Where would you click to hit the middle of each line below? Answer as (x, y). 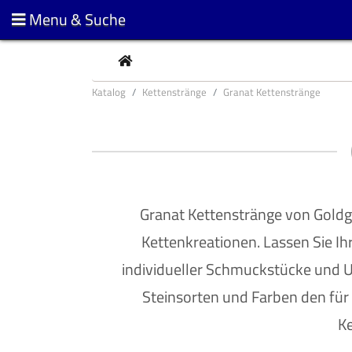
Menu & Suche (77, 19)
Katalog (109, 92)
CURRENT (157, 60)
